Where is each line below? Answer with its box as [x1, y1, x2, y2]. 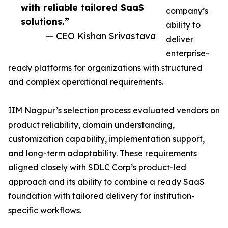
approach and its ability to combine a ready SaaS [8, 177, 205, 187]
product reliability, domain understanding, [8, 120, 175, 130]
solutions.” [21, 16, 69, 27]
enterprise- [166, 48, 209, 59]
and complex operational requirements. [8, 77, 163, 88]
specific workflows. [8, 205, 81, 216]
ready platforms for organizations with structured [8, 63, 203, 73]
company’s [166, 6, 208, 16]
